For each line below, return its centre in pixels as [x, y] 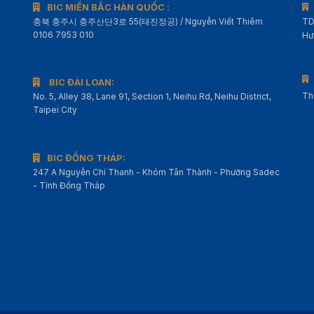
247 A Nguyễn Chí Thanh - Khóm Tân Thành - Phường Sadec [157, 172]
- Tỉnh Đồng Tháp [69, 185]
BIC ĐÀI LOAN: [81, 82]
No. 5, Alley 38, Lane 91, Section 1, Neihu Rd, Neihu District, [152, 96]
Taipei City [55, 109]
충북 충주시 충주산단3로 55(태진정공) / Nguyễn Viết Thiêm [148, 21]
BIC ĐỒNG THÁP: [87, 157]
